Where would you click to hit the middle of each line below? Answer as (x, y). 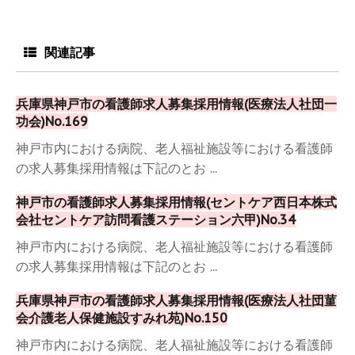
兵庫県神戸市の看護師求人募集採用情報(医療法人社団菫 (176, 301)
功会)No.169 (52, 122)
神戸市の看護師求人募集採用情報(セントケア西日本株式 (176, 202)
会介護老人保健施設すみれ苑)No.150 (122, 318)
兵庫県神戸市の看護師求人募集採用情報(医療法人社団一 (176, 104)
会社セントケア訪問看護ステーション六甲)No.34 (156, 220)
